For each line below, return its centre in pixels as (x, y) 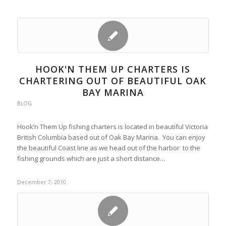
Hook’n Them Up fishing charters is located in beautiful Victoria (112, 127)
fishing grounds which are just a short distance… (91, 158)
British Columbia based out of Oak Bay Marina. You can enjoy (111, 137)
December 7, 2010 (41, 182)
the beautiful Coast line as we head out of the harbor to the (108, 148)
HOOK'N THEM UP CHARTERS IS (113, 69)
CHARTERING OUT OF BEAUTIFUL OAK (113, 81)
